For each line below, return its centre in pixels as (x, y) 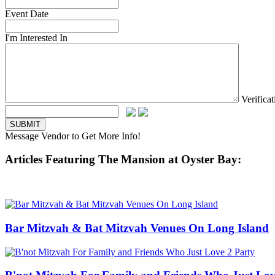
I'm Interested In (36, 37)
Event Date (27, 14)
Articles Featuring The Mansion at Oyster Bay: (123, 160)
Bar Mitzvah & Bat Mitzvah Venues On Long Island (137, 228)
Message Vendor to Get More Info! (73, 136)
